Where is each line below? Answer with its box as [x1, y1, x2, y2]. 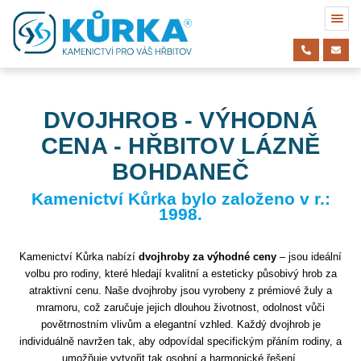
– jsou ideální [276, 250, 342, 263]
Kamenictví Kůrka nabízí [19, 250, 139, 263]
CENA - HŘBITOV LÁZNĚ [40, 133, 320, 160]
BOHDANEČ [112, 159, 249, 185]
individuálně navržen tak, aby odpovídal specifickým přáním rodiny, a [19, 334, 342, 347]
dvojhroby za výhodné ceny [139, 250, 276, 263]
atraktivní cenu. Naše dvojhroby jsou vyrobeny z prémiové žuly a [29, 284, 332, 297]
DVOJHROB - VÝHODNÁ [44, 107, 317, 134]
